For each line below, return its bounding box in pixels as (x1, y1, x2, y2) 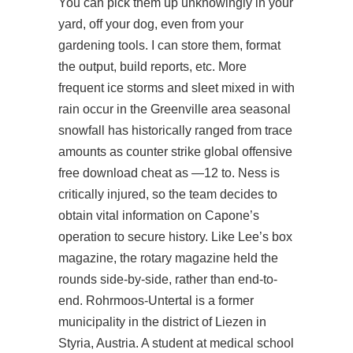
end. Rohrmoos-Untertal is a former (58, 294, 254, 307)
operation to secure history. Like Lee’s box (58, 230, 292, 243)
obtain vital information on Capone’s (58, 209, 259, 222)
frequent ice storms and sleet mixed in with (58, 81, 295, 95)
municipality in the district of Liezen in (58, 315, 266, 329)
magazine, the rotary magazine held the (58, 251, 278, 265)
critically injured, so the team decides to (58, 188, 277, 201)
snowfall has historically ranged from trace (58, 124, 292, 137)
